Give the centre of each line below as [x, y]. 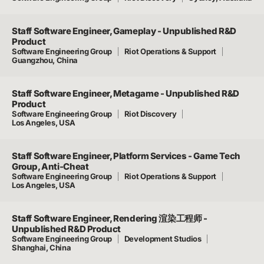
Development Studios [163, 239]
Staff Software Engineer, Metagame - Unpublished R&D [126, 93]
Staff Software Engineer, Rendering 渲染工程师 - [110, 218]
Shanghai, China [42, 247]
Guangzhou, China [45, 60]
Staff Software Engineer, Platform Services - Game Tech [126, 156]
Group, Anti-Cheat [50, 166]
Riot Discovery [150, 114]
